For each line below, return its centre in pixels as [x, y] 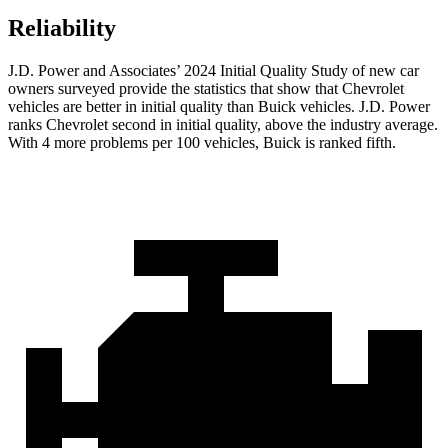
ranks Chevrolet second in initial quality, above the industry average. [223, 125]
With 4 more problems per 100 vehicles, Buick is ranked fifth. [202, 143]
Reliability [62, 28]
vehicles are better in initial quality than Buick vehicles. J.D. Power [219, 107]
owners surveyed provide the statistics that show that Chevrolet [206, 89]
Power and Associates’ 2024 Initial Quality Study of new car [226, 71]
